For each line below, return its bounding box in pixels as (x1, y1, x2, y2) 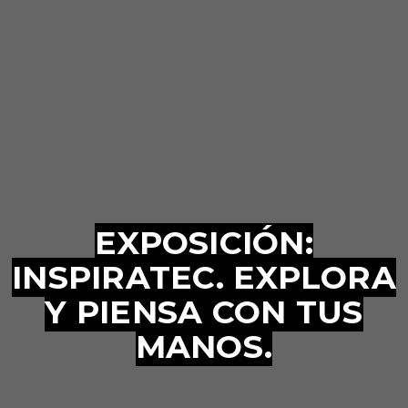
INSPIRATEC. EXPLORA (12, 258, 396, 297)
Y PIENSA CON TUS (45, 292, 363, 331)
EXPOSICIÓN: (95, 223, 313, 262)
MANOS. (135, 327, 273, 366)
